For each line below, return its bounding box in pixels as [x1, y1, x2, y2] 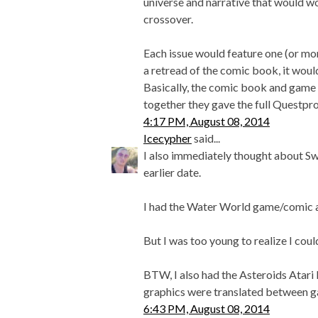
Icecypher [143, 131, 192, 146]
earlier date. [143, 165, 201, 180]
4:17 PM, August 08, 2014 [143, 114, 270, 128]
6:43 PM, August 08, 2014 [143, 302, 270, 316]
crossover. [143, 12, 193, 26]
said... [192, 131, 220, 146]
